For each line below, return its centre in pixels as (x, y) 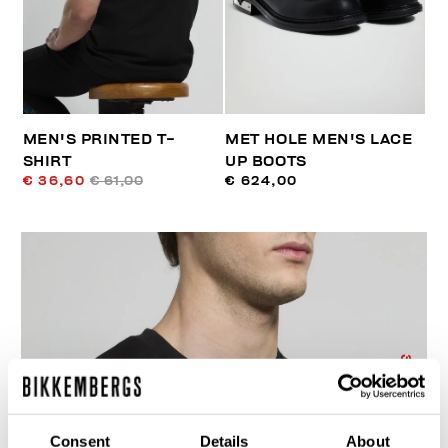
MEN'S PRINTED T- (98, 139)
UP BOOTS (266, 161)
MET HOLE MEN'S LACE (319, 139)
